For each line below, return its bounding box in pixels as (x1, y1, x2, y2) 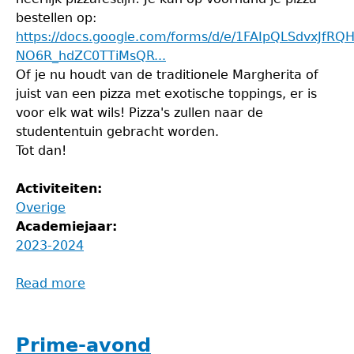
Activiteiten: (16, 181, 107, 196)
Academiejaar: (16, 219, 122, 234)
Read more (16, 276, 85, 291)
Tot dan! (16, 143, 66, 158)
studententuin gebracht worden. (16, 124, 219, 139)
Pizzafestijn (85, 295, 155, 310)
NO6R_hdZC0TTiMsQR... (16, 48, 166, 63)
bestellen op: (16, 10, 96, 25)
